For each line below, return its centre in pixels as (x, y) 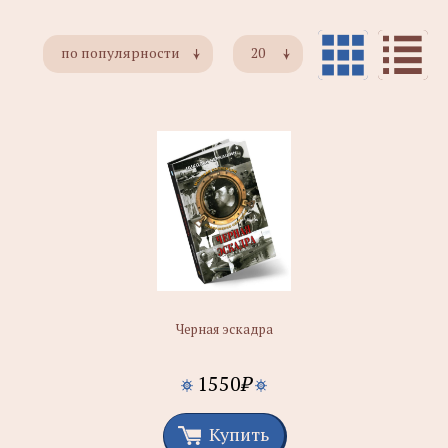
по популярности (120, 52)
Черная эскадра (224, 329)
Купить (239, 434)
